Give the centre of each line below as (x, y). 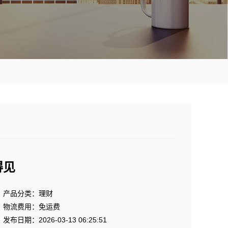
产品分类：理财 (28, 193)
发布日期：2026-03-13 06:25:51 (55, 220)
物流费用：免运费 (32, 206)
